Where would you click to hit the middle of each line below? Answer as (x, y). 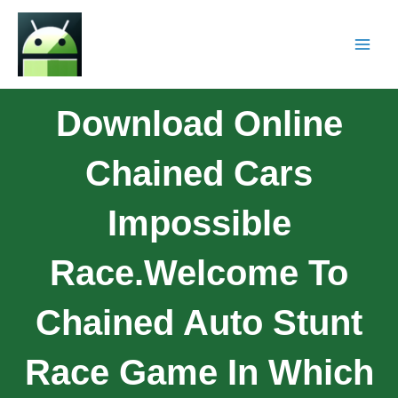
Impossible (199, 223)
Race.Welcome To (199, 272)
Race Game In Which (199, 372)
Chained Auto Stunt (199, 322)
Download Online (199, 123)
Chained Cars (199, 173)
